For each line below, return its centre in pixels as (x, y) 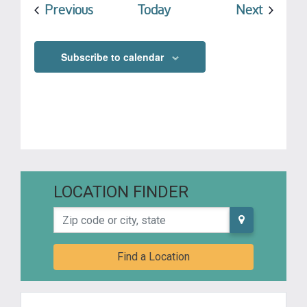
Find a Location (153, 257)
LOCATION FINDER (121, 192)
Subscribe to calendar (112, 57)
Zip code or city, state (105, 214)
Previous (69, 10)
